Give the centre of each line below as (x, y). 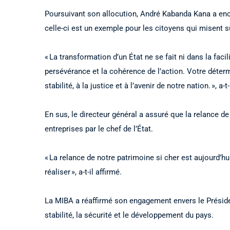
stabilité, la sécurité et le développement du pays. (129, 215)
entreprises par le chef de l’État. (99, 129)
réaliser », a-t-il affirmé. (83, 172)
